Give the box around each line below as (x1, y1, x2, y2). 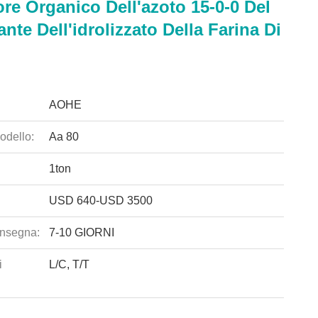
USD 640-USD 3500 (48, 194, 153, 207)
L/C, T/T (48, 258, 89, 270)
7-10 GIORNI (48, 226, 114, 238)
